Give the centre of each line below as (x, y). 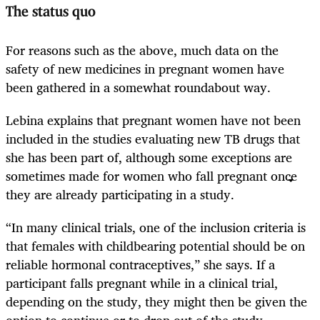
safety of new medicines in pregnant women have (145, 68)
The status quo (51, 12)
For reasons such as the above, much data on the (142, 50)
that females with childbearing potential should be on (155, 245)
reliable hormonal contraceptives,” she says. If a (140, 264)
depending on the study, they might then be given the (156, 301)
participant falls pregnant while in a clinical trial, (142, 282)
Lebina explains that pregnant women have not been (153, 120)
